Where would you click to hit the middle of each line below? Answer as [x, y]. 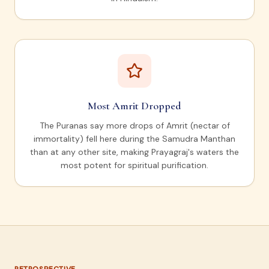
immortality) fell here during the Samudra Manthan [134, 139]
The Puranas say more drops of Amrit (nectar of [134, 126]
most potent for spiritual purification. [134, 165]
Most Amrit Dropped [134, 106]
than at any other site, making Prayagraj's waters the [134, 152]
